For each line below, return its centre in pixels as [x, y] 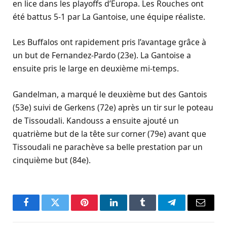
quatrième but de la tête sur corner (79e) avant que [109, 134]
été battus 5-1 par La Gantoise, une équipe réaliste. [109, 17]
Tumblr [155, 210]
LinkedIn [129, 210]
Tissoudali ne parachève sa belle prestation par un [108, 147]
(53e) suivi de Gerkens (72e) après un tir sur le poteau [113, 107]
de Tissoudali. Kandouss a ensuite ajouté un [96, 120]
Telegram [188, 210]
